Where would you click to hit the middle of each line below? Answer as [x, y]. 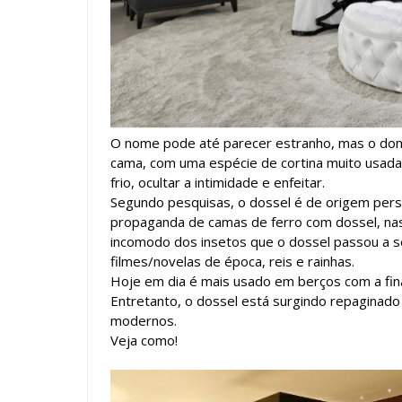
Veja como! [144, 341]
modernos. [144, 321]
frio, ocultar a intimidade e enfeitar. [218, 183]
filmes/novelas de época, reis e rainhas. [232, 262]
